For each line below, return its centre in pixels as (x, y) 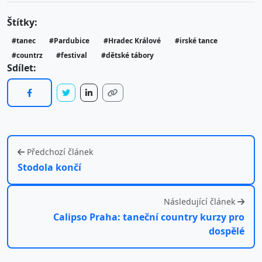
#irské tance (196, 41)
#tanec (23, 41)
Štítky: (22, 23)
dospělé (227, 231)
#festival (72, 56)
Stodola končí (49, 168)
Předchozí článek (60, 152)
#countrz (27, 56)
